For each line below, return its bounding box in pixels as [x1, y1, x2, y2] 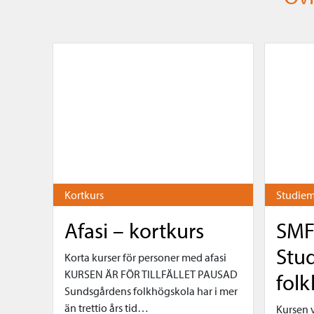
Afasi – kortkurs [64, 215, 204, 244]
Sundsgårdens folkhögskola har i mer [64, 283, 238, 298]
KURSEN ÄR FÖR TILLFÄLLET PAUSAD [64, 266, 238, 281]
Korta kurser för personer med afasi [64, 250, 226, 264]
